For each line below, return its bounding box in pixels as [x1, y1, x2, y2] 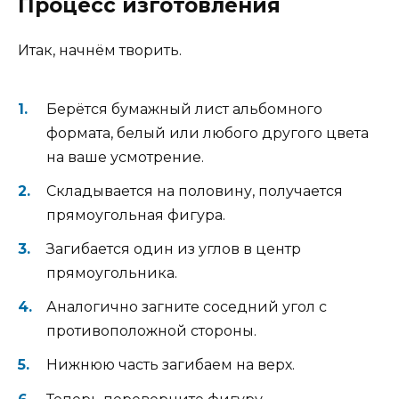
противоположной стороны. [46, 322, 256, 340]
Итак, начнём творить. [18, 42, 182, 60]
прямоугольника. [46, 264, 177, 281]
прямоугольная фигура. [46, 206, 225, 224]
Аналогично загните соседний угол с [46, 298, 327, 316]
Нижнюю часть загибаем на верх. [46, 356, 295, 374]
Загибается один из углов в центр [46, 240, 301, 257]
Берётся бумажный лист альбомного [46, 100, 322, 118]
